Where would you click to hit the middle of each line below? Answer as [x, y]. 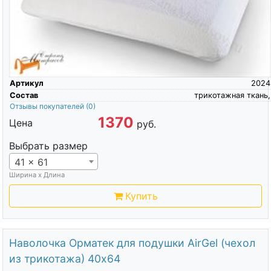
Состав [24, 96]
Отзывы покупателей [47, 106]
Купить [141, 196]
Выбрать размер [48, 146]
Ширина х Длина [37, 175]
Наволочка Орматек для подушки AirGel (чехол [132, 243]
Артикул [26, 83]
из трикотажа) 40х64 [64, 258]
